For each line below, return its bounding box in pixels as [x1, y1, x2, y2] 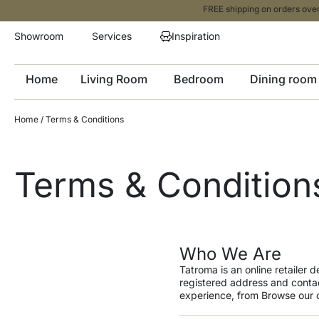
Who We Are [179, 244, 281, 265]
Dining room [250, 72, 317, 87]
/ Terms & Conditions [38, 114, 124, 125]
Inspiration [172, 30, 220, 42]
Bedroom [174, 72, 224, 87]
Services [92, 30, 132, 42]
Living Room [80, 72, 147, 87]
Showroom [14, 30, 63, 42]
